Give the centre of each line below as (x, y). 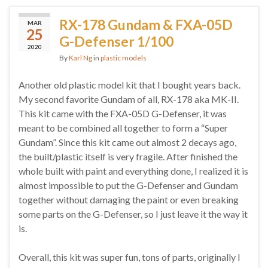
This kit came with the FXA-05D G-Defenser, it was (123, 113)
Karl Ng (80, 57)
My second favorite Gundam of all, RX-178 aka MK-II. (129, 99)
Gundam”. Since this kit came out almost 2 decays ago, (127, 142)
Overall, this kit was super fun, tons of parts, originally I (130, 257)
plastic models (124, 57)
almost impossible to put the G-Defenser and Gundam (128, 185)
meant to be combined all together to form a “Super (123, 127)
